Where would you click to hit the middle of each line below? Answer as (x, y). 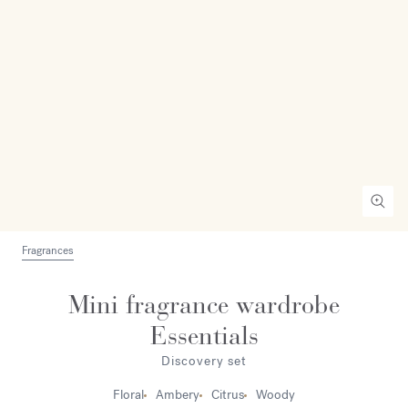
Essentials (204, 336)
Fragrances (48, 250)
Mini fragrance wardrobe (204, 305)
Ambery (178, 395)
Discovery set (204, 361)
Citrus (228, 395)
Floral (128, 395)
